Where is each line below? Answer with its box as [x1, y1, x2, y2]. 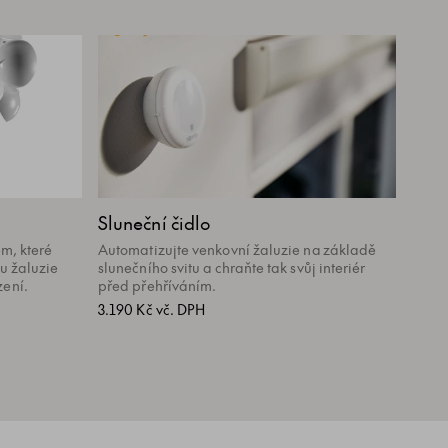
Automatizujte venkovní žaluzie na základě [98, 239, 377, 259]
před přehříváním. [98, 275, 217, 295]
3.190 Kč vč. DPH [98, 300, 206, 319]
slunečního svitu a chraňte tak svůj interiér [98, 257, 366, 277]
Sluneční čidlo [98, 210, 211, 236]
